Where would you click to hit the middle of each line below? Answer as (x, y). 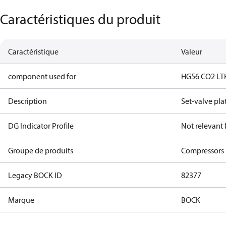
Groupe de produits (41, 150)
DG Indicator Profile (41, 126)
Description (27, 101)
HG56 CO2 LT (203, 76)
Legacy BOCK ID (35, 175)
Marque (21, 200)
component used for (42, 76)
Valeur (192, 51)
